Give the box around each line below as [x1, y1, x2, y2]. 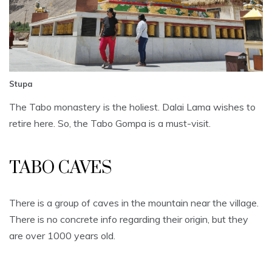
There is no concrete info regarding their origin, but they [9, 212, 248, 225]
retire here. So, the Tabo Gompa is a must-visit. [9, 117, 211, 129]
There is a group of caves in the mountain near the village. [9, 196, 259, 209]
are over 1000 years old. [9, 229, 115, 242]
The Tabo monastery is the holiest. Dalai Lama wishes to [9, 100, 256, 113]
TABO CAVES [9, 157, 112, 178]
